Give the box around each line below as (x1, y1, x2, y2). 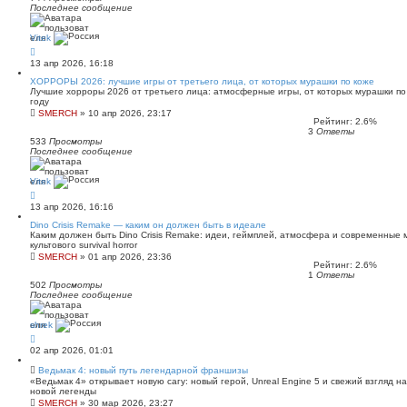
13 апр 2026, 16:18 (30, 58, 114, 68)
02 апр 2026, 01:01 (30, 345, 114, 355)
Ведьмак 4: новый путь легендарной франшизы (38, 365, 248, 375)
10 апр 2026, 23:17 (88, 108, 172, 118)
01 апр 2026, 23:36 (88, 252, 172, 262)
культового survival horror (30, 240, 137, 250)
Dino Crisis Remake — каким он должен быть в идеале (30, 220, 266, 230)
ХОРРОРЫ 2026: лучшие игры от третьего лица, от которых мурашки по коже (30, 76, 374, 86)
